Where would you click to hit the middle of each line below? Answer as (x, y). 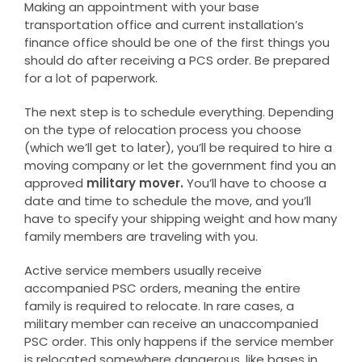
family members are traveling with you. (141, 236)
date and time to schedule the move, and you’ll (167, 200)
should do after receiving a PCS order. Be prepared (177, 60)
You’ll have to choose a (256, 183)
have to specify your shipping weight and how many (180, 218)
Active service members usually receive (143, 270)
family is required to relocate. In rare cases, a (159, 305)
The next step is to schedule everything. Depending (179, 112)
